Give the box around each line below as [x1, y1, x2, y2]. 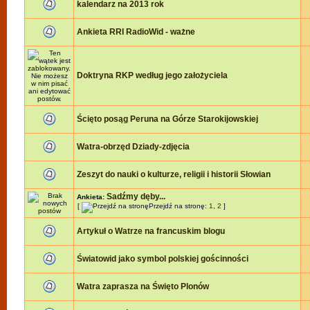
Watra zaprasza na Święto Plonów [77, 282, 209, 291]
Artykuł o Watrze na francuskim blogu [77, 226, 225, 236]
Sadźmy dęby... [107, 192, 165, 201]
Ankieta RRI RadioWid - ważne [77, 27, 195, 37]
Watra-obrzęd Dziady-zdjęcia [77, 142, 190, 152]
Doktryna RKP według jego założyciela [77, 71, 228, 80]
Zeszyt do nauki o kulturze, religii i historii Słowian [77, 170, 271, 179]
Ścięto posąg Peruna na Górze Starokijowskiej [77, 114, 258, 124]
